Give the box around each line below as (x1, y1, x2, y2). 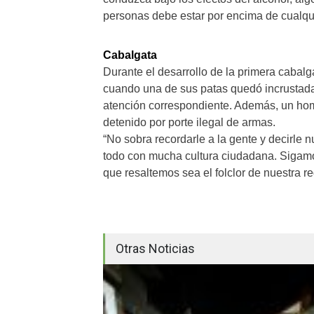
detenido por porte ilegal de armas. (103, 116, 275, 128)
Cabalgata (103, 49, 157, 61)
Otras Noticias (116, 241, 195, 256)
